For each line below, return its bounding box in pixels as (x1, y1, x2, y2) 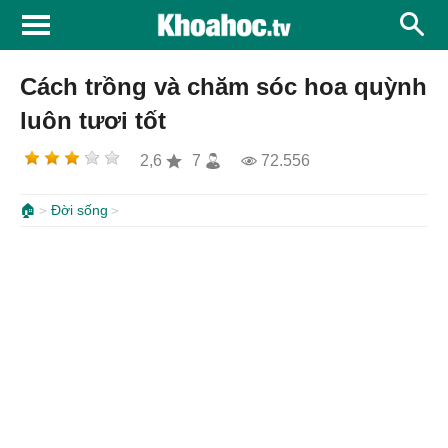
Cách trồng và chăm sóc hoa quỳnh (20, 73, 427, 100)
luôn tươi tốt (20, 107, 166, 134)
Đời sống (51, 202, 108, 218)
